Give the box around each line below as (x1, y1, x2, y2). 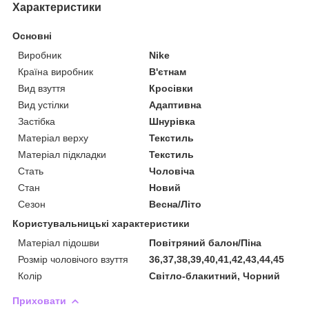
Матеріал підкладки (18, 148, 106, 160)
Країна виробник (18, 66, 93, 77)
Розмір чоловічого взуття (18, 253, 128, 265)
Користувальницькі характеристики (12, 217, 190, 229)
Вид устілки (18, 99, 69, 110)
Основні (12, 30, 52, 41)
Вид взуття (18, 82, 66, 94)
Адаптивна (149, 99, 202, 110)
